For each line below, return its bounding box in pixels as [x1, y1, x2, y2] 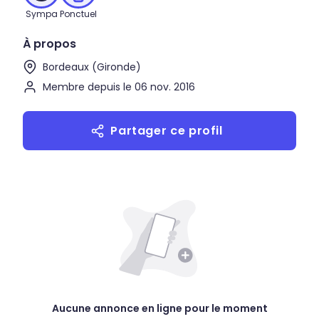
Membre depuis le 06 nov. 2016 [43, 80, 195, 94]
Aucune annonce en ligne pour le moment [51, 301, 268, 315]
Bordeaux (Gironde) [43, 60, 141, 74]
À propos [23, 36, 76, 52]
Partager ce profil [110, 122, 223, 139]
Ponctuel [60, 8, 97, 20]
